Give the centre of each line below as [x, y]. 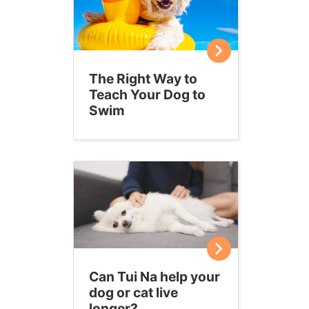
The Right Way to [143, 79]
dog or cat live [133, 292]
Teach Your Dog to [147, 95]
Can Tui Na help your [154, 276]
